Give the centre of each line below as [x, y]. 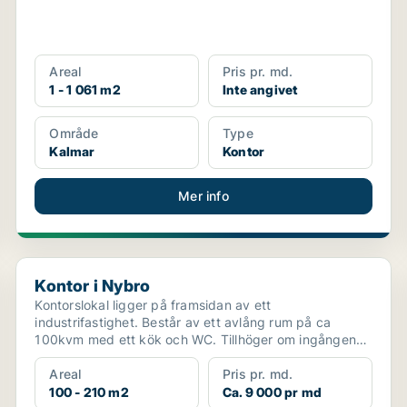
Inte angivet [260, 89]
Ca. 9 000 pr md [272, 392]
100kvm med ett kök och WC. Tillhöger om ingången [195, 339]
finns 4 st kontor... [90, 357]
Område [74, 133]
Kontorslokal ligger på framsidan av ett [153, 305]
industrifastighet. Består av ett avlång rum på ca [183, 322]
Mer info [203, 196]
